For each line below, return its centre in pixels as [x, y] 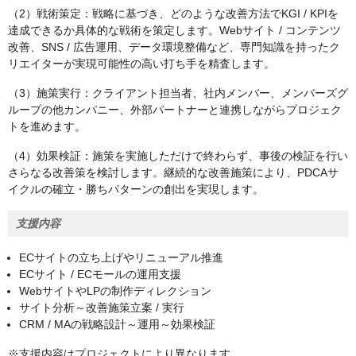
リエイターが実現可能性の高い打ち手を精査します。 [141, 64]
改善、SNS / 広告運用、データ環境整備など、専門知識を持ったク [174, 47]
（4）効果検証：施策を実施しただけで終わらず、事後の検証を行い [178, 156]
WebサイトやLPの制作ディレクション [115, 291]
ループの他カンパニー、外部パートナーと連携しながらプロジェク [175, 110]
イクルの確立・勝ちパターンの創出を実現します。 [136, 190]
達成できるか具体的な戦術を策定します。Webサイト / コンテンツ [174, 31]
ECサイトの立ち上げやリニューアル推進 [121, 258]
